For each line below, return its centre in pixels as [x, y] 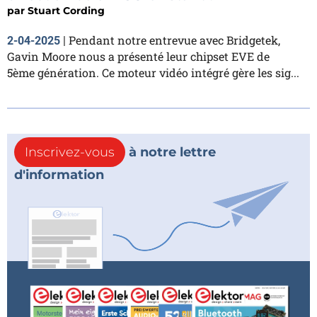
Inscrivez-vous [70, 152]
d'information [59, 175]
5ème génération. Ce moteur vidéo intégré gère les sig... [153, 73]
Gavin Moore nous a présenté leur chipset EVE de [138, 56]
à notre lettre [171, 152]
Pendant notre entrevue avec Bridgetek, [174, 40]
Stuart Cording [66, 11]
